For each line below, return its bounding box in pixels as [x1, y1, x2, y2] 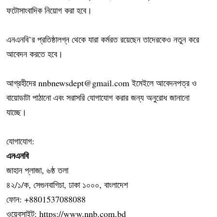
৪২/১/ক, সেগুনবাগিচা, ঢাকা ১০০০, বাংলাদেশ [6, 179, 128, 191]
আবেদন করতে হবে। [6, 48, 63, 60]
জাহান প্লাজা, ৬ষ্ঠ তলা [6, 164, 69, 176]
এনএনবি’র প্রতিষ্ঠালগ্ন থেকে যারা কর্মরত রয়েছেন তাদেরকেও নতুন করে [6, 33, 200, 46]
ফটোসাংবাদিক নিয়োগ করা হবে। [6, 4, 93, 16]
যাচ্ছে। [6, 106, 27, 118]
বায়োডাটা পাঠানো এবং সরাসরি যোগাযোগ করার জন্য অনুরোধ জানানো [6, 92, 190, 104]
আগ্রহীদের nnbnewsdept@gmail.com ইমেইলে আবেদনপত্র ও [6, 77, 197, 89]
